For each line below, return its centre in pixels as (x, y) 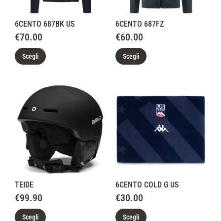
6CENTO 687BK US (45, 24)
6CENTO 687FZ (140, 24)
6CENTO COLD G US (147, 185)
